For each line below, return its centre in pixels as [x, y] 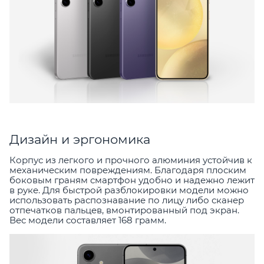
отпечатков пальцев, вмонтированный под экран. [124, 210]
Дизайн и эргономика [80, 140]
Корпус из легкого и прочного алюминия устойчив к [131, 160]
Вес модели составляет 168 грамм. [88, 220]
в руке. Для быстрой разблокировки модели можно [129, 190]
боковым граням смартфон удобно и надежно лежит [132, 180]
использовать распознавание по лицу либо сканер [127, 200]
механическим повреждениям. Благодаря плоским [128, 170]
